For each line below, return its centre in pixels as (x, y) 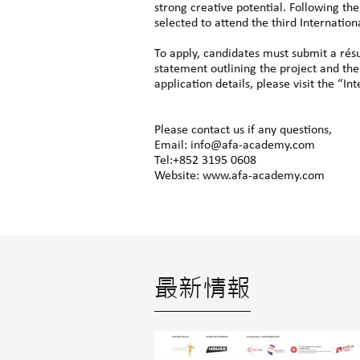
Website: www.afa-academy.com (239, 176)
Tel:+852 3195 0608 (205, 161)
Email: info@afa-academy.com (235, 145)
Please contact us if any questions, (243, 130)
